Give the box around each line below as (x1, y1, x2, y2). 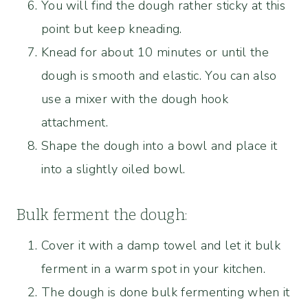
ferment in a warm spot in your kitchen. (41, 260, 266, 277)
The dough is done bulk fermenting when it (41, 283, 290, 300)
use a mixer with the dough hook (41, 90, 229, 107)
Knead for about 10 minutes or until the (41, 43, 269, 60)
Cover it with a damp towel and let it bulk (41, 236, 281, 254)
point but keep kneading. (41, 20, 182, 37)
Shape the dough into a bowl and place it (41, 137, 278, 154)
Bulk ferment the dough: (16, 205, 188, 224)
